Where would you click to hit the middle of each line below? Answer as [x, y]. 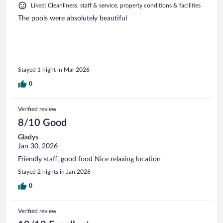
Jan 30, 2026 [38, 147]
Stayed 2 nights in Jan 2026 [54, 172]
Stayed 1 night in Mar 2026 [54, 70]
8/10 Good [42, 123]
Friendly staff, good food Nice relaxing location [89, 160]
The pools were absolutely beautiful [72, 18]
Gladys [28, 138]
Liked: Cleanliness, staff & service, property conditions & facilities [116, 5]
